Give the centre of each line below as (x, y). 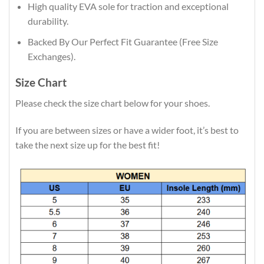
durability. (48, 21)
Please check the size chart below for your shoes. (113, 103)
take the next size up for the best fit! (88, 144)
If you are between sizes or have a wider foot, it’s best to (127, 130)
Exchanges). (51, 56)
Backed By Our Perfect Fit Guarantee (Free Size (123, 41)
